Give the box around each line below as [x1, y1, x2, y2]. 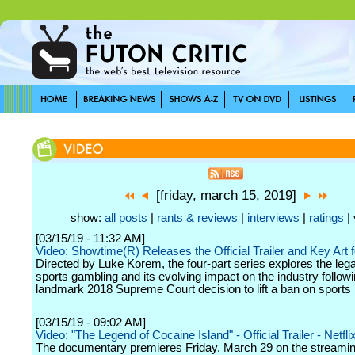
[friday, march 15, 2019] [147, 188, 304, 203]
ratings [309, 212, 344, 224]
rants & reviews [157, 212, 238, 224]
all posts [105, 212, 147, 224]
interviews [247, 212, 300, 224]
